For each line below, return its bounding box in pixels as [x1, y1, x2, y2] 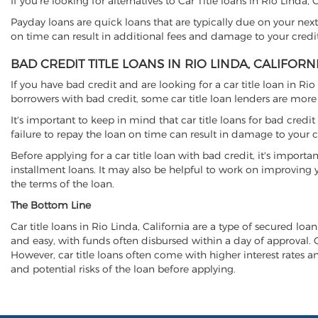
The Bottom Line [11, 199, 91, 212]
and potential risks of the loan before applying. [11, 263, 236, 275]
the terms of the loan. [11, 177, 114, 190]
